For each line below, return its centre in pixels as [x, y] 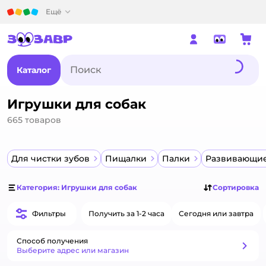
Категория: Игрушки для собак [77, 187]
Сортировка [236, 187]
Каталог [34, 70]
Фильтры [49, 213]
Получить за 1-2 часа [126, 213]
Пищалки [126, 159]
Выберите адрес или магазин [73, 250]
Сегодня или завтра [216, 213]
